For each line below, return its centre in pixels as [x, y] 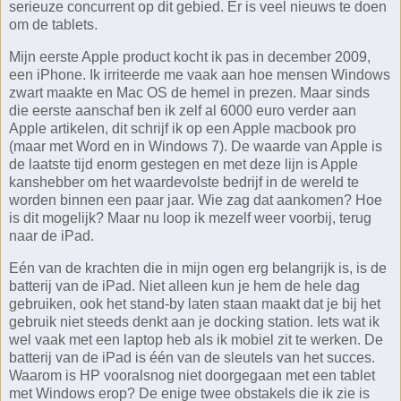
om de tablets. [53, 25]
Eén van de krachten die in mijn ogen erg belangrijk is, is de [198, 268]
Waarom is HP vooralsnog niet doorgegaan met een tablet [192, 375]
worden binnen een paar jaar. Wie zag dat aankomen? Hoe [196, 200]
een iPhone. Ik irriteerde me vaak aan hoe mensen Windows [200, 74]
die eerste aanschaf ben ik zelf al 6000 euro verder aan [183, 110]
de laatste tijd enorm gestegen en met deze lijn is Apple [183, 164]
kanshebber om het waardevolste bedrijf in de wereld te [184, 182]
